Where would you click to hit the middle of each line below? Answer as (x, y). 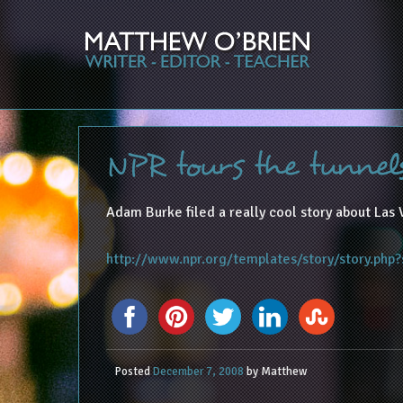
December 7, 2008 (198, 371)
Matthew (283, 371)
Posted (134, 371)
